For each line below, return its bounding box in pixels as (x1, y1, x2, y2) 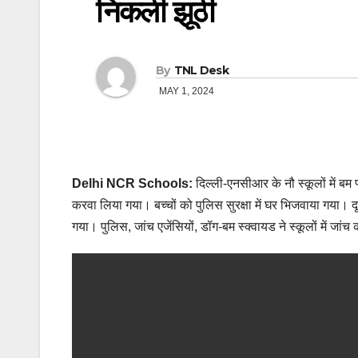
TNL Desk (173, 62, 229, 78)
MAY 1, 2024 (159, 85, 214, 97)
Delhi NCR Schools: (72, 177, 193, 191)
